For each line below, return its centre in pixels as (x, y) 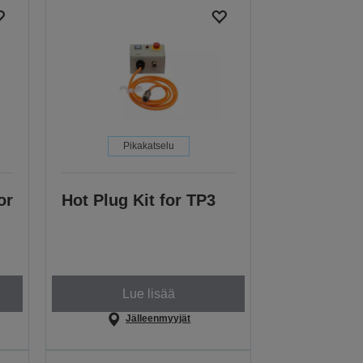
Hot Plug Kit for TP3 (139, 201)
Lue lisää (148, 293)
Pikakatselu (148, 146)
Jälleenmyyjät (158, 319)
